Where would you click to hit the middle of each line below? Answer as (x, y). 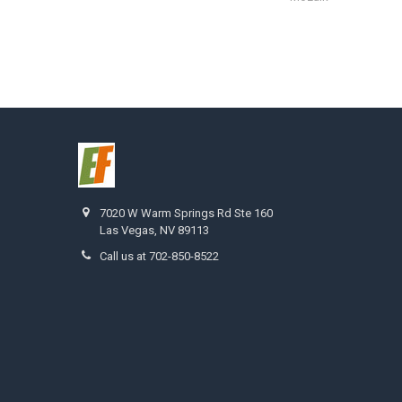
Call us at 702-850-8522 (160, 257)
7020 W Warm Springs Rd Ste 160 (187, 214)
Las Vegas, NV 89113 (155, 231)
